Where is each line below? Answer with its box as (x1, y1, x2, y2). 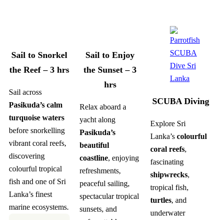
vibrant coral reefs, (9, 139, 66, 148)
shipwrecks (150, 170, 188, 179)
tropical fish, (150, 183, 189, 192)
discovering (9, 152, 45, 161)
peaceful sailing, (80, 179, 130, 188)
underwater (150, 209, 185, 218)
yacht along (80, 115, 115, 124)
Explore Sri (150, 119, 186, 128)
